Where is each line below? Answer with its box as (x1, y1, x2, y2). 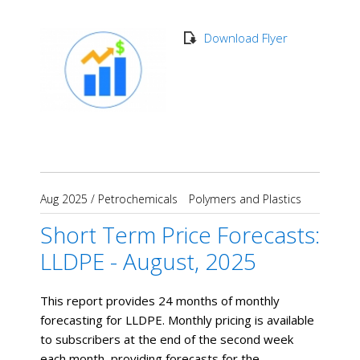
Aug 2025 (40, 191, 88, 207)
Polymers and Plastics (189, 191, 301, 207)
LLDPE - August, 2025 (40, 246, 256, 277)
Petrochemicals (98, 191, 178, 207)
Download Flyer (203, 29, 288, 46)
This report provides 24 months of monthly (40, 292, 280, 309)
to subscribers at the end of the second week (40, 331, 293, 348)
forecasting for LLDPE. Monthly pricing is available (40, 312, 314, 329)
